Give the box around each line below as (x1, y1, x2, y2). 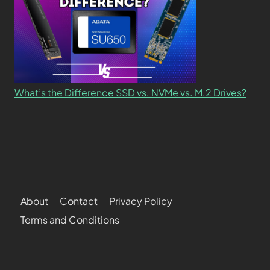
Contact (59, 194, 98, 207)
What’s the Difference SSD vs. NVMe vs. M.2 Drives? (14, 86, 246, 99)
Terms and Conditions (20, 213, 119, 227)
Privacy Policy (108, 194, 172, 207)
